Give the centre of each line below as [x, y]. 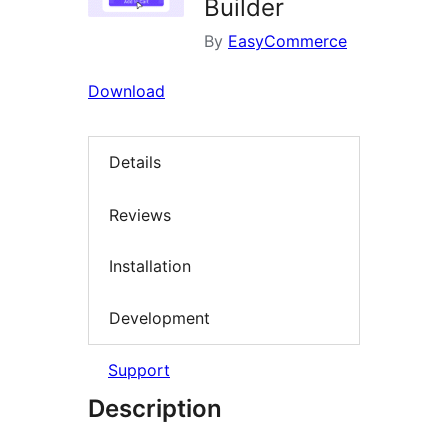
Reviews [140, 214]
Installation [150, 266]
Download [126, 91]
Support [139, 370]
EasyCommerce [287, 41]
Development [159, 317]
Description [155, 409]
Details [135, 162]
